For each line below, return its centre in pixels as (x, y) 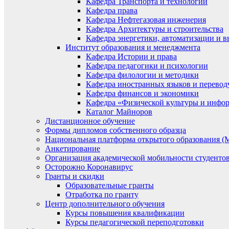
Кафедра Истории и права (131, 56)
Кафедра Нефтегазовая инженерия (146, 20)
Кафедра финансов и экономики (142, 93)
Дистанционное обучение (90, 121)
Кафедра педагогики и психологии (147, 66)
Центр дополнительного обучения (105, 204)
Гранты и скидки (75, 176)
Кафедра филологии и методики (142, 75)
